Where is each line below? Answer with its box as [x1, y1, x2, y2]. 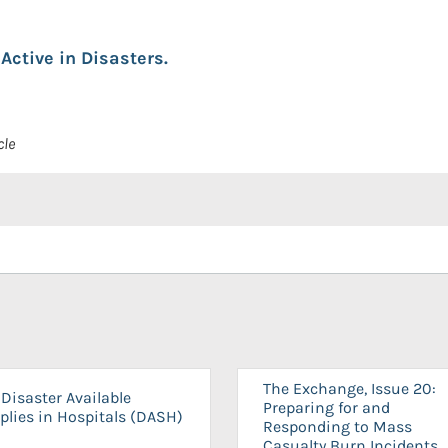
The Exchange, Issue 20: [263, 379, 436, 398]
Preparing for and [263, 398, 390, 417]
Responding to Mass [263, 417, 412, 436]
